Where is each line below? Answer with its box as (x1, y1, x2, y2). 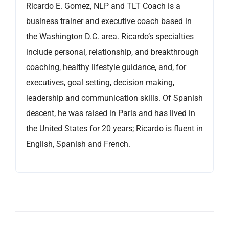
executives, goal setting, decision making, (26, 78, 174, 88)
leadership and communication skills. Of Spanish (26, 93, 203, 103)
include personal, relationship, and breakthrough (26, 47, 199, 57)
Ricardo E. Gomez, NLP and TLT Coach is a (26, 1, 180, 11)
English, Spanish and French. (26, 139, 130, 149)
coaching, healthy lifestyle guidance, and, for (26, 62, 186, 73)
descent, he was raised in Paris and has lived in (26, 108, 195, 119)
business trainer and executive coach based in (26, 16, 192, 27)
